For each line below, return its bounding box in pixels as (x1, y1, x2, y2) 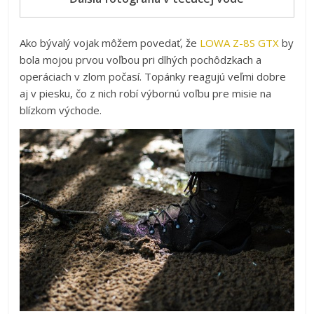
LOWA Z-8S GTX (200, 36, 280, 50)
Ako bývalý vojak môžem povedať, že (20, 36, 200, 50)
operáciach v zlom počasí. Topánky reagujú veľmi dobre (20, 69, 287, 84)
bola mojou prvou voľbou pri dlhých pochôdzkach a (20, 53, 262, 67)
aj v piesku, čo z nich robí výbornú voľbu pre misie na (20, 86, 272, 101)
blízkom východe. (20, 103, 102, 118)
